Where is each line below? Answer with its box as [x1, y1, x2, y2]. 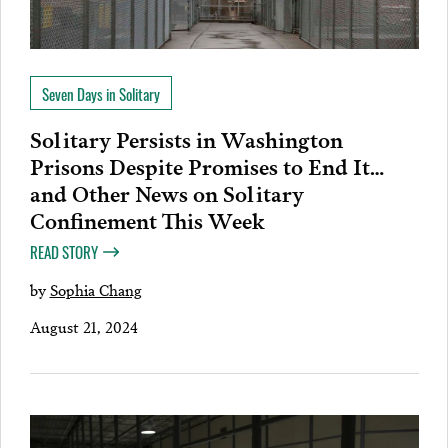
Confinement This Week [29, 202, 270, 235]
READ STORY [29, 240, 98, 263]
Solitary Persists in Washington [29, 121, 343, 154]
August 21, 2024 [29, 314, 138, 338]
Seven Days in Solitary [41, 82, 160, 105]
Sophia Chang [49, 276, 142, 301]
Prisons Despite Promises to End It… [29, 148, 384, 181]
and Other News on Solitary [29, 175, 304, 208]
